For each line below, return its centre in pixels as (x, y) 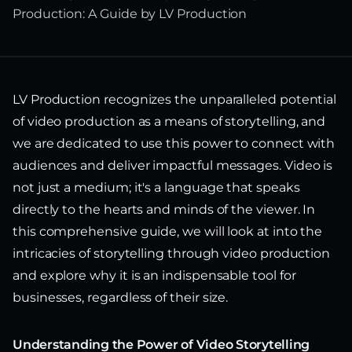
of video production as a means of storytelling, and (169, 121)
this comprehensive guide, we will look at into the (168, 231)
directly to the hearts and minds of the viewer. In (164, 209)
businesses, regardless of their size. (121, 297)
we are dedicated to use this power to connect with (174, 143)
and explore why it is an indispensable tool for (154, 275)
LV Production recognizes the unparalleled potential (175, 99)
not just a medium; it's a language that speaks (156, 187)
